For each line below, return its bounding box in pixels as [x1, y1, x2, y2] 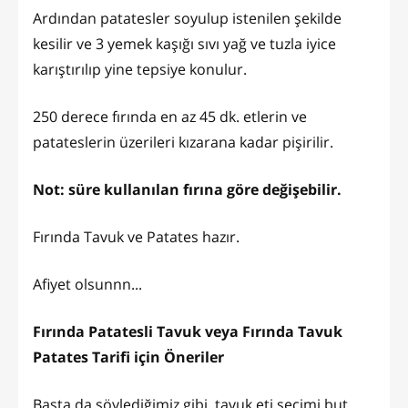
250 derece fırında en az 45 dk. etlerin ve [33, 106, 307, 127]
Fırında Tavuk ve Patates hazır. [33, 226, 240, 247]
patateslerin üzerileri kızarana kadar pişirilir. [33, 131, 337, 152]
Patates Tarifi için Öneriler [33, 346, 224, 367]
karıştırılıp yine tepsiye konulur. [33, 58, 247, 79]
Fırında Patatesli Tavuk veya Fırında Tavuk [33, 321, 342, 342]
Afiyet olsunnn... [33, 273, 142, 294]
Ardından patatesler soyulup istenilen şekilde [33, 7, 342, 28]
